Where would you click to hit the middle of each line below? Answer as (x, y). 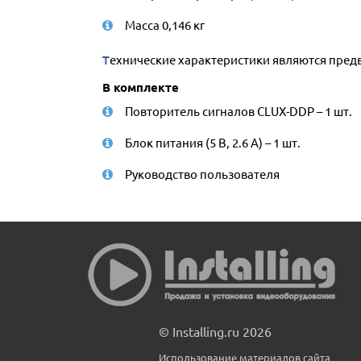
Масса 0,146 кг (165, 25)
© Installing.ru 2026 (215, 331)
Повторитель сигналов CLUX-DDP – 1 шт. (239, 111)
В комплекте (141, 87)
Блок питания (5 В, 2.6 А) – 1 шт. (213, 142)
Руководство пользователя (202, 174)
